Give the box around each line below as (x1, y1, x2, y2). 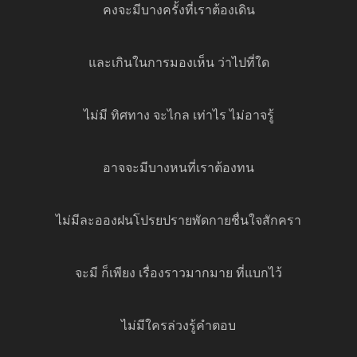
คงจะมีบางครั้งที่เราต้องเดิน (102, 4, 255, 19)
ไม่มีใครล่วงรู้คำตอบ (121, 320, 236, 335)
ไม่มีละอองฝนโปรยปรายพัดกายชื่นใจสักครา (56, 214, 301, 229)
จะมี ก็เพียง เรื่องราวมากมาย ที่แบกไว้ (75, 267, 282, 282)
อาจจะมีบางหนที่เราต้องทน (103, 162, 254, 177)
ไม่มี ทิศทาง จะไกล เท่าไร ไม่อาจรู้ (83, 109, 274, 124)
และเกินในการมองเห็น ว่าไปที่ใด (88, 57, 269, 72)
